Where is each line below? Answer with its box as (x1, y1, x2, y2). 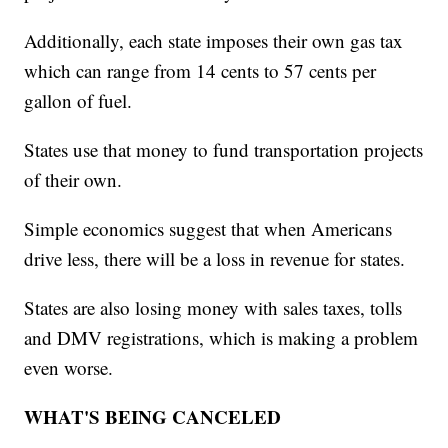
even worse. (24, 355, 114, 381)
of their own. (24, 167, 123, 193)
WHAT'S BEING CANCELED (24, 403, 282, 431)
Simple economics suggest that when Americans (24, 216, 393, 242)
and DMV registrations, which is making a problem (24, 325, 419, 351)
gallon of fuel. (24, 88, 133, 114)
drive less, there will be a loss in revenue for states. (24, 246, 406, 272)
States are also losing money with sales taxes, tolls (24, 295, 403, 321)
